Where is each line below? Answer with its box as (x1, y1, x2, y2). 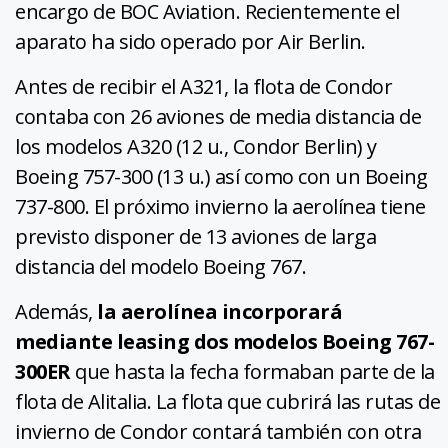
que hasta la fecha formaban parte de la (70, 357, 435, 385)
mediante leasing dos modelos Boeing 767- (15, 327, 434, 355)
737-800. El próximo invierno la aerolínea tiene (15, 192, 426, 220)
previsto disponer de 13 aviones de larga (15, 222, 376, 250)
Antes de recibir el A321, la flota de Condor (15, 72, 392, 100)
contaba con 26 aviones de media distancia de (15, 102, 421, 130)
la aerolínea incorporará (97, 297, 342, 325)
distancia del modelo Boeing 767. (15, 252, 306, 280)
